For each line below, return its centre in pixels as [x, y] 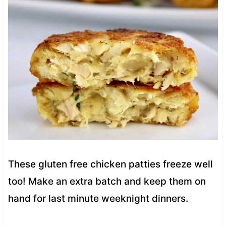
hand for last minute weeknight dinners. [98, 199]
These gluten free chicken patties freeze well [110, 164]
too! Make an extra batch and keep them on [107, 182]
